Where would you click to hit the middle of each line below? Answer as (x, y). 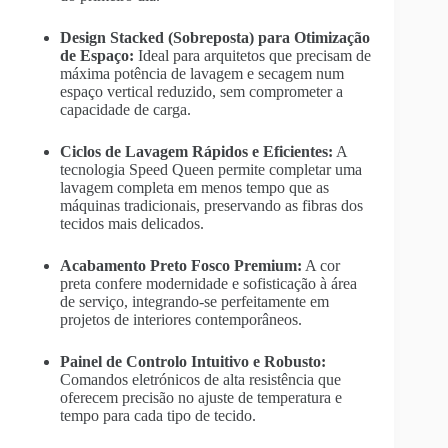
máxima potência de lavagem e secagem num (202, 73)
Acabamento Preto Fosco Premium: (181, 265)
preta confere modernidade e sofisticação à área (208, 283)
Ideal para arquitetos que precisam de (252, 55)
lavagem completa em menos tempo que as (194, 187)
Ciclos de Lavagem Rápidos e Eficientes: (196, 151)
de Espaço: (97, 55)
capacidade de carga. (125, 109)
